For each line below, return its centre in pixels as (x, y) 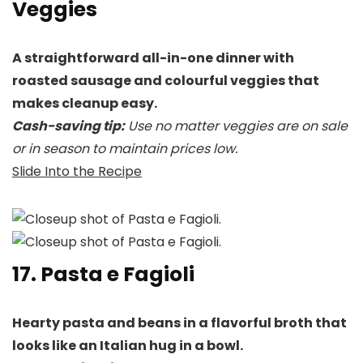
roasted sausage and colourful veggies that (166, 81)
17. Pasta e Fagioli (103, 275)
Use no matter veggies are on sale (236, 126)
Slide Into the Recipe (77, 172)
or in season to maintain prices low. (125, 149)
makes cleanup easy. (85, 104)
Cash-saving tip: (68, 126)
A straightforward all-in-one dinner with (153, 58)
